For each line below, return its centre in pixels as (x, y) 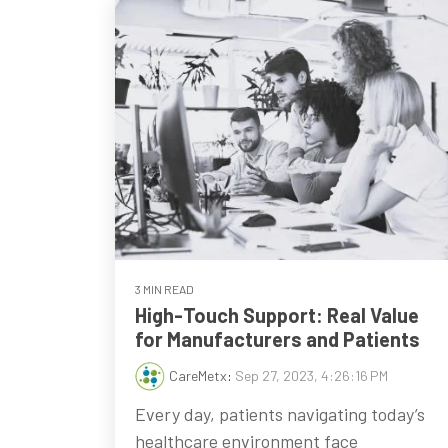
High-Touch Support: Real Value (277, 315)
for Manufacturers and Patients (277, 339)
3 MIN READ (164, 289)
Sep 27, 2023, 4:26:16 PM (311, 376)
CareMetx (198, 376)
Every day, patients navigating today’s (280, 414)
